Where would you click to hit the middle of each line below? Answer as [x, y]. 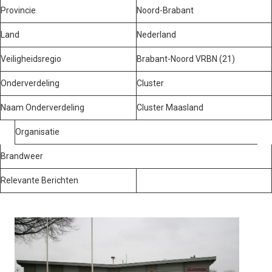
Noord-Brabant [165, 10]
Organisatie [37, 131]
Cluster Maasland [170, 107]
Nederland [156, 34]
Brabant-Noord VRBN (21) [186, 59]
